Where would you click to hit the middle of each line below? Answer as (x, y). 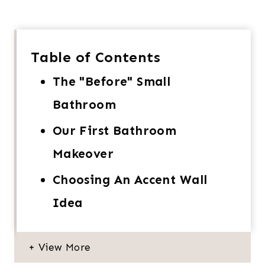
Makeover (83, 153)
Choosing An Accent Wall (130, 180)
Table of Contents (96, 57)
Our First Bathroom (114, 130)
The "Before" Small (112, 81)
